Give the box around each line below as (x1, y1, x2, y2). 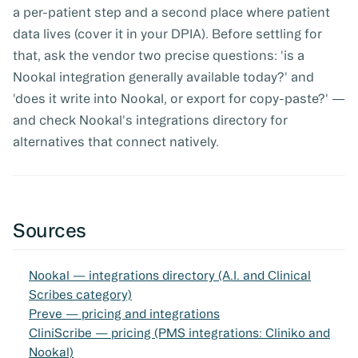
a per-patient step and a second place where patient (13, 5, 330, 20)
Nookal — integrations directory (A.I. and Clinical (29, 268, 311, 283)
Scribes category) (29, 288, 132, 302)
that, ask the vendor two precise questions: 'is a (13, 48, 304, 63)
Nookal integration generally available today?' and (13, 70, 314, 85)
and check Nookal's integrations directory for (13, 113, 288, 128)
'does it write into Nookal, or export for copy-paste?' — (13, 91, 345, 106)
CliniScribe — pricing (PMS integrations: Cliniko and (29, 326, 330, 340)
